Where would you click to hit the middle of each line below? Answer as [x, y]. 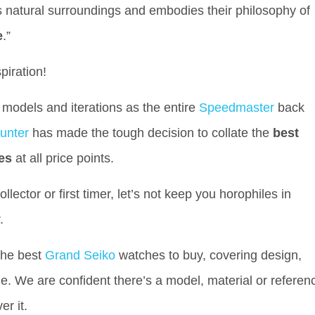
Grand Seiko [80, 255]
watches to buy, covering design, [208, 255]
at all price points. [65, 158]
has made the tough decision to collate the [151, 133]
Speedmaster [237, 108]
